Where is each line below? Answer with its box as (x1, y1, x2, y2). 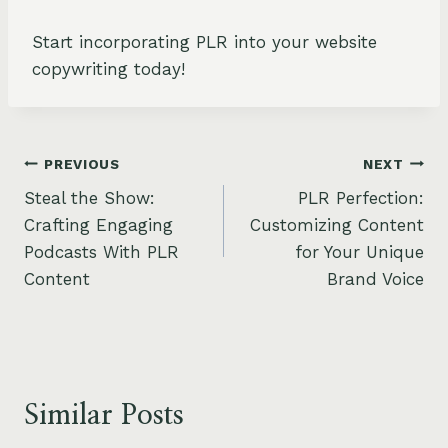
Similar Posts (24, 402, 184, 431)
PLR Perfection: (298, 188, 424, 209)
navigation (23, 197, 154, 226)
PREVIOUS (44, 155, 120, 172)
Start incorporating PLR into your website (32, 32, 377, 53)
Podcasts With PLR (24, 242, 179, 263)
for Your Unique (295, 242, 424, 263)
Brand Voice (327, 269, 424, 290)
